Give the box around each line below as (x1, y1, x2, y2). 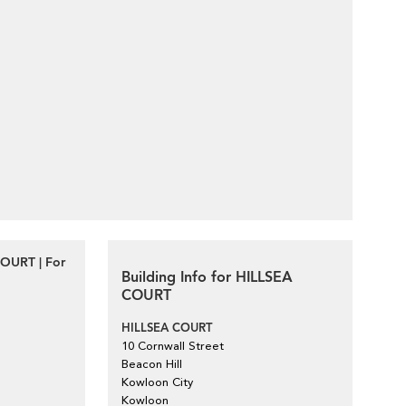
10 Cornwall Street (121, 339, 224, 353)
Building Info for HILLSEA (121, 267, 293, 287)
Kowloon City (121, 375, 193, 389)
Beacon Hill (121, 357, 182, 371)
